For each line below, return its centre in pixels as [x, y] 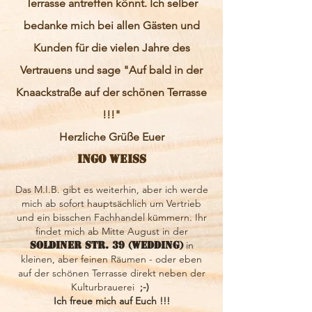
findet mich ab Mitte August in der [111, 231]
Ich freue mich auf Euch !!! [111, 301]
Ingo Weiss [111, 159]
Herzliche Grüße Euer [111, 137]
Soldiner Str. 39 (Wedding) [106, 245]
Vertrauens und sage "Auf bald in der [111, 70]
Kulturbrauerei [106, 287]
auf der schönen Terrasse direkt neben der [111, 273]
